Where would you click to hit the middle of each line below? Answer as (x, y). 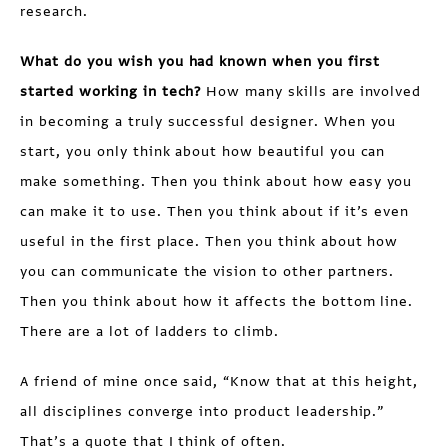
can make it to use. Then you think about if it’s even (215, 211)
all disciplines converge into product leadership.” (202, 411)
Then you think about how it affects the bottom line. (217, 301)
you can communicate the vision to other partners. (207, 271)
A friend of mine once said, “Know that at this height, (219, 381)
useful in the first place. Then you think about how (209, 241)
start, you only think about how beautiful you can (203, 151)
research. (54, 11)
